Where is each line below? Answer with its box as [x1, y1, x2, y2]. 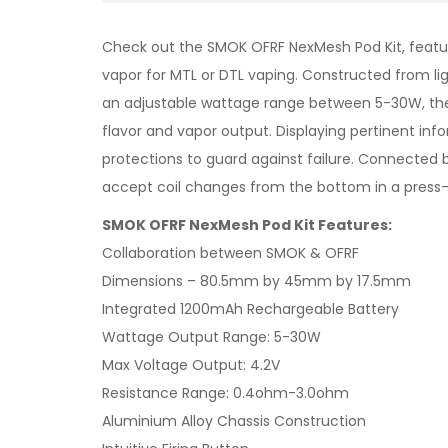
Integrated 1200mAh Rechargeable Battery [102, 299, 399, 319]
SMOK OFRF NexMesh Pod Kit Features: [102, 215, 392, 235]
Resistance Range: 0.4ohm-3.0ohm [102, 383, 349, 403]
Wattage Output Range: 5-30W [102, 327, 321, 347]
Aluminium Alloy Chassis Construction [102, 411, 366, 431]
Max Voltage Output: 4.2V [102, 355, 280, 375]
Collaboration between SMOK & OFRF [102, 243, 359, 263]
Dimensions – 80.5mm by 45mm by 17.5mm [102, 271, 411, 291]
